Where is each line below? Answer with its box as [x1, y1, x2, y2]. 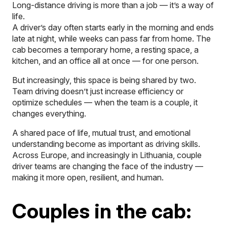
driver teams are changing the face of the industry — [12, 161, 203, 171]
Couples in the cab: [12, 198, 192, 223]
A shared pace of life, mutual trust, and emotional [12, 127, 191, 138]
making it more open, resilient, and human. [12, 172, 164, 182]
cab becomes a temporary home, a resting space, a [12, 44, 199, 55]
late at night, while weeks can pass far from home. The [12, 33, 211, 44]
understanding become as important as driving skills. [12, 138, 200, 149]
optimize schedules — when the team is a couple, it [12, 97, 198, 107]
